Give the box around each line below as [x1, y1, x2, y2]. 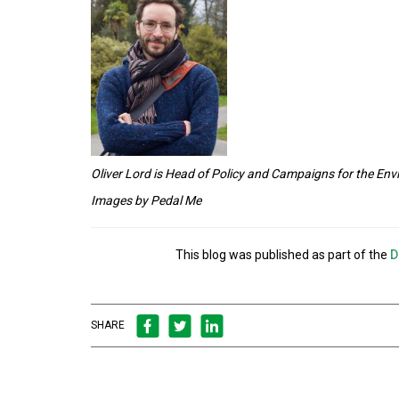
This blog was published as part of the [175, 248, 387, 262]
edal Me [159, 193, 201, 208]
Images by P [91, 193, 159, 208]
